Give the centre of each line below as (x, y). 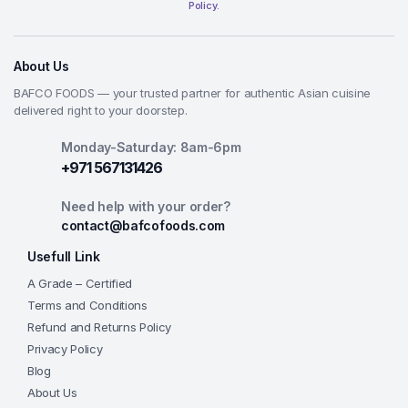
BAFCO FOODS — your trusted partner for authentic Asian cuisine (193, 93)
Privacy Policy (65, 349)
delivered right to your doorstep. (101, 110)
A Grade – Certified (80, 283)
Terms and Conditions (87, 305)
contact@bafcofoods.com (143, 225)
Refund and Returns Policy (99, 327)
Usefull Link (64, 256)
